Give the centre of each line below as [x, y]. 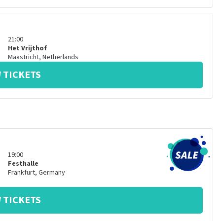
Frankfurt [21, 173]
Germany [52, 173]
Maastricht [23, 57]
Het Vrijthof [27, 48]
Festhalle [23, 164]
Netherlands [60, 57]
